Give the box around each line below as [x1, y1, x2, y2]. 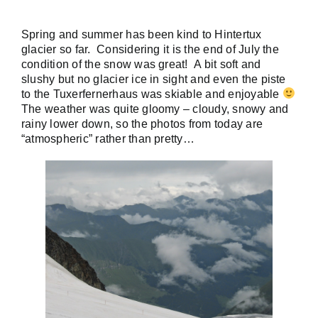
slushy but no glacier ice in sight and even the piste [21, 72, 286, 85]
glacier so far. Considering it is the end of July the [21, 43, 279, 55]
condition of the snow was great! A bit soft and [21, 57, 261, 70]
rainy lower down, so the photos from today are [21, 117, 263, 130]
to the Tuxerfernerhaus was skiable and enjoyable [21, 87, 283, 100]
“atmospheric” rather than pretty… [21, 132, 194, 145]
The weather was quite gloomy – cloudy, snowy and [21, 102, 289, 115]
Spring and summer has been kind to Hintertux [21, 28, 262, 40]
